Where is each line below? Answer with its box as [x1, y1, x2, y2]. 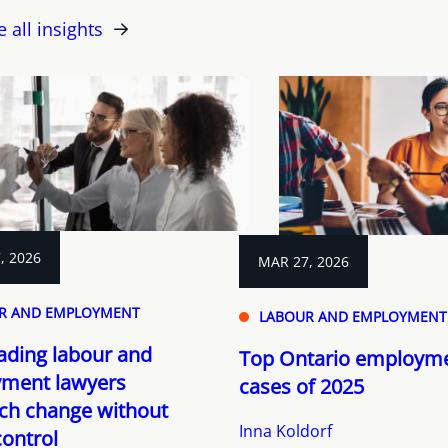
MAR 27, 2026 [258, 251, 349, 271]
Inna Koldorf [239, 419, 332, 442]
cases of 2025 [239, 372, 364, 400]
